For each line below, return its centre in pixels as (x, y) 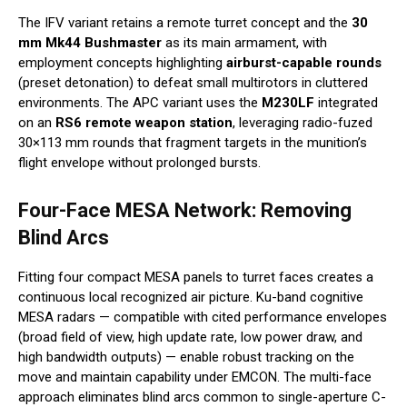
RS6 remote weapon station (144, 123)
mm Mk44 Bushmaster (90, 43)
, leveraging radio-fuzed (303, 123)
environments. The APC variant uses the (140, 103)
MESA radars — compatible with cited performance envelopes (203, 318)
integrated (346, 103)
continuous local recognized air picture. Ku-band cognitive (191, 298)
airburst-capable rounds (304, 63)
